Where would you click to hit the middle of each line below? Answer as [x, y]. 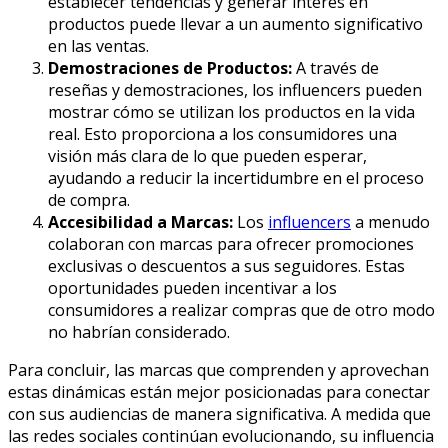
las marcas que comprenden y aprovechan [271, 370]
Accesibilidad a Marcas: [140, 222]
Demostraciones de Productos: [170, 68]
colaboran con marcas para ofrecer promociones [231, 244]
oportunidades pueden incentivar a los [192, 288]
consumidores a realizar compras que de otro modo [241, 310]
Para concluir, [61, 370]
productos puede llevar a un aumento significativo [235, 24]
